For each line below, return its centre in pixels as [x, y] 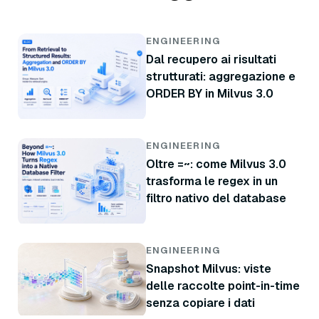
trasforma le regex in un [212, 182]
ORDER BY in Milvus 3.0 [210, 94]
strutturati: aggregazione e [221, 77]
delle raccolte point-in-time [223, 286]
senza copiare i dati [200, 303]
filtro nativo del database [216, 199]
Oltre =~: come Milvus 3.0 [216, 164]
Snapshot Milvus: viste [209, 269]
